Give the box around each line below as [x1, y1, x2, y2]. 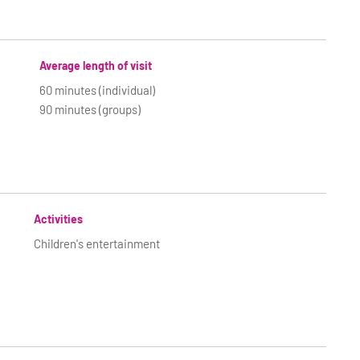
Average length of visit [39, 59, 153, 72]
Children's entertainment [34, 236, 161, 251]
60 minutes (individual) [39, 83, 156, 97]
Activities [34, 212, 84, 226]
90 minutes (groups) [39, 102, 141, 117]
